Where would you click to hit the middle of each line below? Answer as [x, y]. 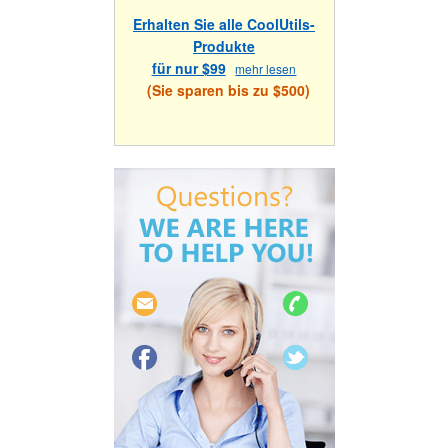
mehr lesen [266, 69]
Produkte [224, 46]
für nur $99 [188, 68]
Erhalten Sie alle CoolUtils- [224, 24]
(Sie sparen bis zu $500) [224, 90]
